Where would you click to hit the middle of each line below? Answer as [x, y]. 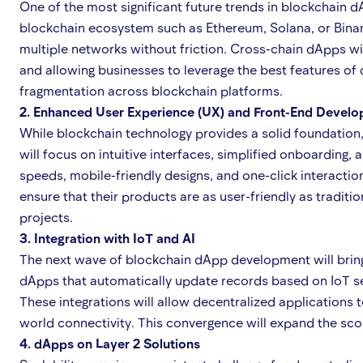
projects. [46, 217]
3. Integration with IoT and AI [107, 238]
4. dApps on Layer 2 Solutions [110, 343]
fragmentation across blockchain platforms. [151, 90]
